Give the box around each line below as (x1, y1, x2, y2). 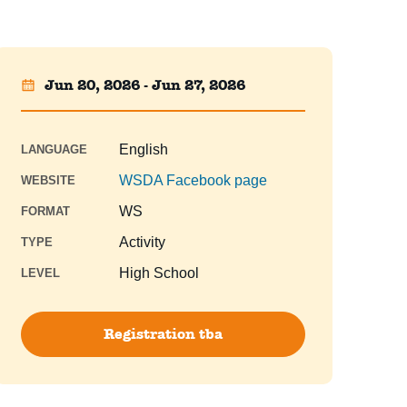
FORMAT (20, 204, 70, 219)
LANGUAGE (20, 143, 87, 157)
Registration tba (103, 324, 223, 344)
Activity (118, 234, 165, 251)
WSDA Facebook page (118, 173, 267, 189)
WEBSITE (20, 174, 75, 188)
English (118, 142, 168, 158)
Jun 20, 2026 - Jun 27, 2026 (44, 75, 245, 95)
